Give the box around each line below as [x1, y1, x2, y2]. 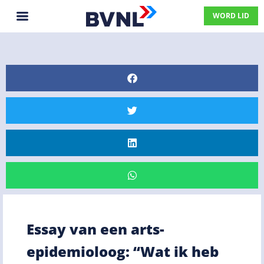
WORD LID [213, 11, 249, 21]
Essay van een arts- [27, 219, 164, 239]
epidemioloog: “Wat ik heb [27, 241, 219, 261]
